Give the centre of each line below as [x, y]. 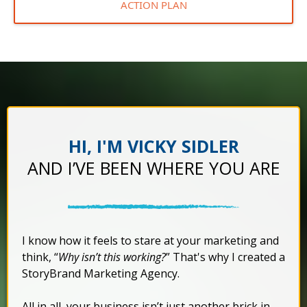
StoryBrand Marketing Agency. [101, 274]
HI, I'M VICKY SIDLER [153, 146]
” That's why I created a [225, 257]
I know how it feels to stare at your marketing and [150, 241]
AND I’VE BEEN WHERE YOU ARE [153, 168]
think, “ [40, 257]
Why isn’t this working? [112, 257]
